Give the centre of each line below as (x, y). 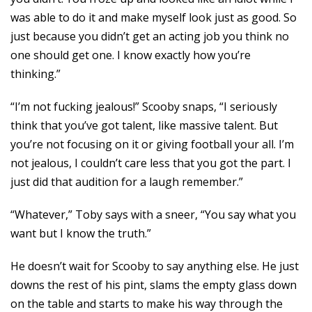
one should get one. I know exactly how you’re (131, 55)
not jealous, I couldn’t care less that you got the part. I (151, 163)
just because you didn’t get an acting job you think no (150, 36)
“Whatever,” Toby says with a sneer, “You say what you (153, 214)
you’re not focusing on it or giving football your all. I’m (152, 144)
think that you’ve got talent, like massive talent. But (144, 125)
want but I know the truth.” (81, 233)
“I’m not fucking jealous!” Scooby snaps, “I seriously (144, 107)
